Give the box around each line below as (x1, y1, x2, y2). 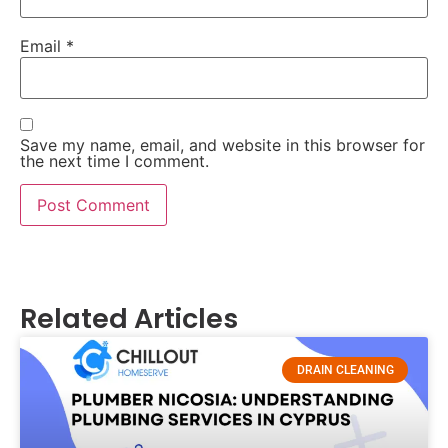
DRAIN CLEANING (296, 363, 394, 378)
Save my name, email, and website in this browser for (20, 135, 425, 156)
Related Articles (20, 299, 238, 337)
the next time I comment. (20, 151, 209, 172)
